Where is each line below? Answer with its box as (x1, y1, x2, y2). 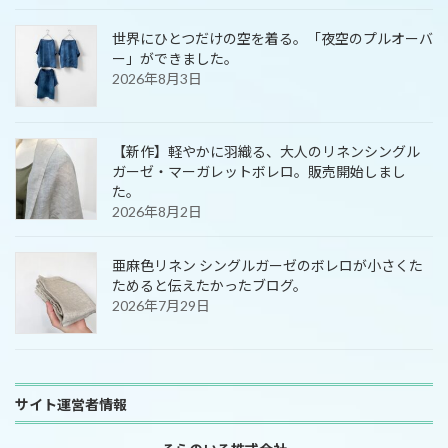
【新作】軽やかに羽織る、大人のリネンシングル (112, 142, 420, 160)
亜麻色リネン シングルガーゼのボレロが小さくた (112, 256, 423, 274)
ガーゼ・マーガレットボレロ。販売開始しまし (112, 162, 406, 180)
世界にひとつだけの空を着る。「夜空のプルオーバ (112, 29, 433, 47)
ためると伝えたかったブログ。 (112, 276, 307, 294)
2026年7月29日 (112, 296, 210, 314)
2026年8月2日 (112, 202, 202, 220)
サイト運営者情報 (15, 395, 127, 413)
